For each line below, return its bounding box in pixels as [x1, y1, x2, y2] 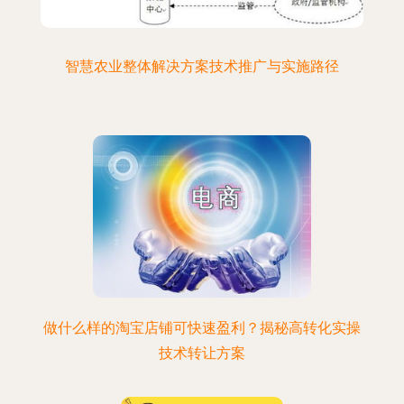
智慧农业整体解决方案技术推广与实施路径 [65, 58, 339, 75]
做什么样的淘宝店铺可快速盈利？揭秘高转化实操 [43, 319, 361, 336]
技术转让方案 [159, 344, 245, 362]
